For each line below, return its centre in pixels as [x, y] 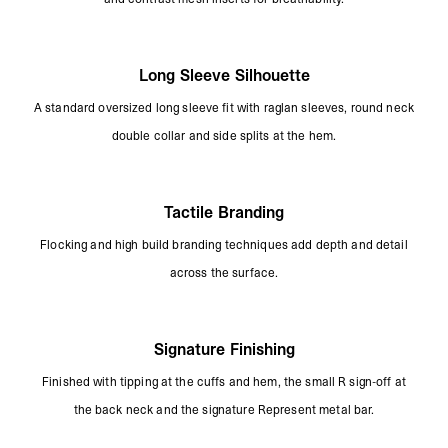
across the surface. [224, 272]
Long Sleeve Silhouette [224, 74]
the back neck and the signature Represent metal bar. [224, 409]
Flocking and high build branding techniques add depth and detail [224, 244]
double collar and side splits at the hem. [224, 135]
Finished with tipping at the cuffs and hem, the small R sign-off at [224, 381]
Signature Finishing [224, 348]
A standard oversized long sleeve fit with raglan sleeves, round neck [224, 107]
